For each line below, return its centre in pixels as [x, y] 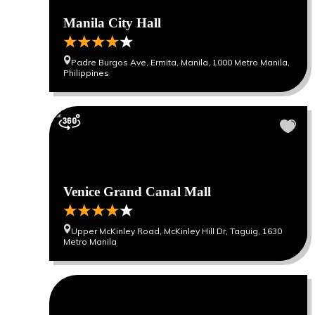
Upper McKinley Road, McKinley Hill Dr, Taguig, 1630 [176, 231]
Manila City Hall [112, 23]
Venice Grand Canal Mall [137, 192]
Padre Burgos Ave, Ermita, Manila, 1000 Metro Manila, [180, 62]
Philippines [86, 73]
